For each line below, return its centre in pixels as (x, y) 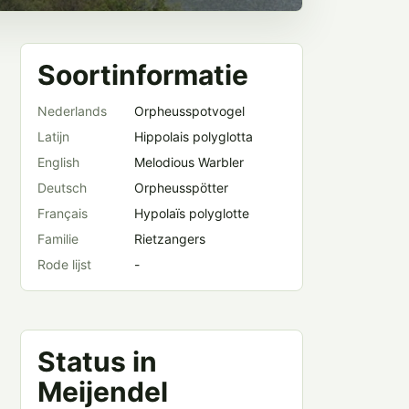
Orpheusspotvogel (189, 111)
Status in (97, 362)
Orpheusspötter (181, 188)
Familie (58, 239)
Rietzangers (170, 239)
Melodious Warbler (189, 162)
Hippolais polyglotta (194, 136)
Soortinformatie (143, 75)
